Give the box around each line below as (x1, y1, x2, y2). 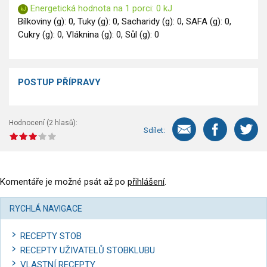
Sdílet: (144, 125, 165, 135)
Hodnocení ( (9, 119, 49, 128)
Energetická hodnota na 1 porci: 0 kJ (28, 3, 172, 14)
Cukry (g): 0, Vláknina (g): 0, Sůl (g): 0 (18, 29, 159, 41)
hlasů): (53, 119, 77, 128)
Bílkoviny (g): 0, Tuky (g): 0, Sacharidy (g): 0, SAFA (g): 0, (18, 16, 231, 27)
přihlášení (128, 176, 164, 188)
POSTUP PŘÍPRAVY (18, 77, 101, 88)
